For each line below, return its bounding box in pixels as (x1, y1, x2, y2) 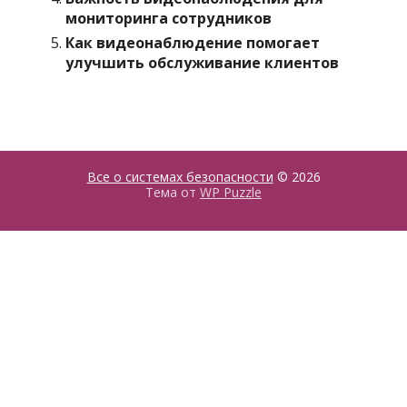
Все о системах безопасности (86, 168, 273, 185)
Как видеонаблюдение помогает (65, 33, 321, 53)
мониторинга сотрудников (65, 8, 273, 28)
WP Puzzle (200, 184, 262, 201)
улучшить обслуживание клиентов (65, 53, 340, 73)
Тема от (145, 184, 200, 201)
